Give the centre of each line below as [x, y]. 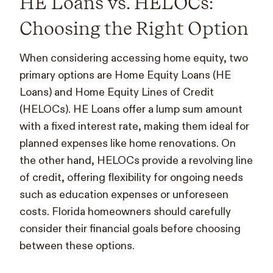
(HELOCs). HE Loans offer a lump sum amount [131, 109]
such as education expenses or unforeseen [124, 194]
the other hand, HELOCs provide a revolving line [136, 160]
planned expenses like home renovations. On [128, 143]
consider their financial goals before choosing [130, 229]
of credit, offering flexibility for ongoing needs [131, 177]
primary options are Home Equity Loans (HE [125, 75]
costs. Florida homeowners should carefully [125, 211]
